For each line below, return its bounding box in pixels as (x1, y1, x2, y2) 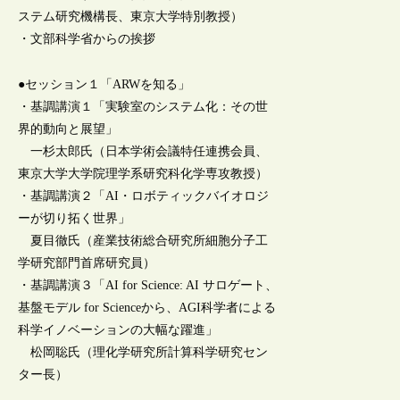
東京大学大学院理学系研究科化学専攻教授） (18, 166, 269, 180)
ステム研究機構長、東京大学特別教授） (18, 10, 244, 24)
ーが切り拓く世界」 (18, 211, 131, 225)
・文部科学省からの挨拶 (18, 32, 156, 46)
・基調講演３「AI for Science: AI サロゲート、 (18, 278, 279, 292)
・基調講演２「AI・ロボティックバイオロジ (18, 188, 270, 203)
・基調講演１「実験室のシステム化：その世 (18, 99, 269, 113)
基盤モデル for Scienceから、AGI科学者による (18, 300, 277, 314)
